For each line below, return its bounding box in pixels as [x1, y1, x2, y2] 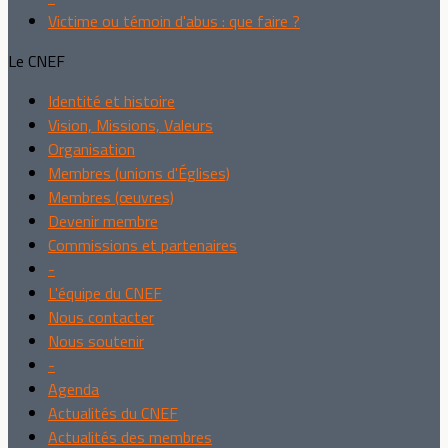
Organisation [48, 136, 135, 161]
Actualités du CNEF [48, 400, 178, 425]
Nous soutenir [48, 328, 144, 353]
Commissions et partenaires [48, 232, 237, 257]
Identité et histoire [48, 88, 175, 113]
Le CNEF [8, 48, 65, 73]
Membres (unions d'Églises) [48, 160, 230, 185]
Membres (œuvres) [48, 184, 174, 209]
